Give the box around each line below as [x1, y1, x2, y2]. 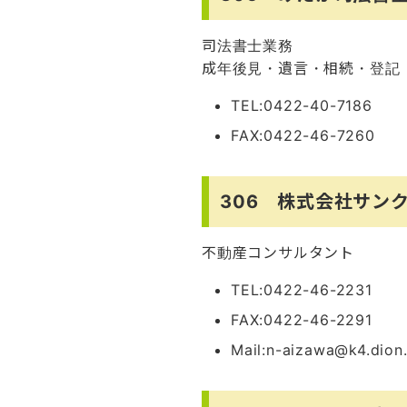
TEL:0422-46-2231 [231, 281, 372, 299]
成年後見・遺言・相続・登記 [202, 59, 401, 77]
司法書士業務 [202, 36, 293, 55]
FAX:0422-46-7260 [231, 126, 375, 144]
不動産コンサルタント [202, 243, 354, 262]
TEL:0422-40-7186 [231, 96, 372, 114]
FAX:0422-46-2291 [231, 311, 372, 329]
